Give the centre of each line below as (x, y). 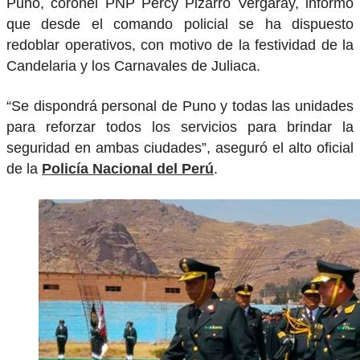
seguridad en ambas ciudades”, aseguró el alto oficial (180, 148)
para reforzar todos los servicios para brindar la (180, 127)
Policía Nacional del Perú (128, 169)
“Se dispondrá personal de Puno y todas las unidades (180, 106)
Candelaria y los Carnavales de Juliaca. (133, 65)
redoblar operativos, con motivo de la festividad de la (180, 45)
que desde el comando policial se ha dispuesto (180, 24)
